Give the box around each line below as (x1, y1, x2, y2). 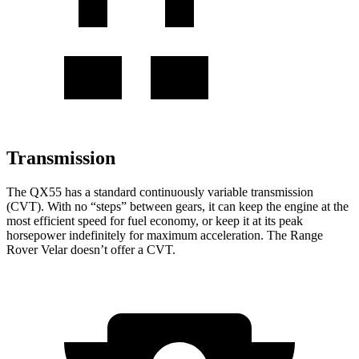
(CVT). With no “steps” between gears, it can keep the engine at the (6, 199, 349, 213)
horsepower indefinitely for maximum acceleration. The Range (6, 228, 323, 242)
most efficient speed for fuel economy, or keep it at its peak (6, 213, 303, 228)
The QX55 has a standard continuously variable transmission (6, 184, 313, 199)
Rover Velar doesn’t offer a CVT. (6, 242, 175, 256)
